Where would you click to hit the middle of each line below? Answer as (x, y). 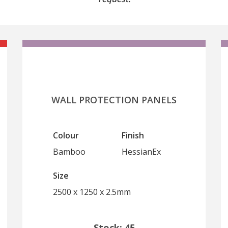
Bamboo (69, 152)
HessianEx (141, 152)
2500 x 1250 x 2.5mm (92, 192)
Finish (133, 135)
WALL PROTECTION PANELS (114, 100)
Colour (66, 135)
